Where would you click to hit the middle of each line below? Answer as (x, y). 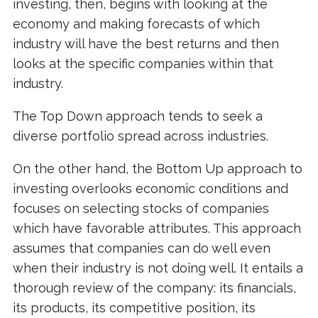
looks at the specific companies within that (143, 64)
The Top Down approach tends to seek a (137, 116)
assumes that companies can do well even (141, 248)
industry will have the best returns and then (146, 44)
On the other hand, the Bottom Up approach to (157, 169)
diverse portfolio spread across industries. (140, 136)
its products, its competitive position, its (134, 308)
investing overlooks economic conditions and (150, 189)
